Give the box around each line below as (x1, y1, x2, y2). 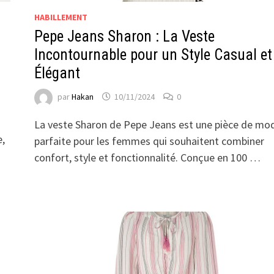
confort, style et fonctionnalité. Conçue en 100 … (34, 150, 261, 165)
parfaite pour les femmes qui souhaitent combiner (34, 133, 264, 148)
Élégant (34, 64, 80, 82)
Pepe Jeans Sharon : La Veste (34, 27, 215, 45)
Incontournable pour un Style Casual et (34, 45, 272, 64)
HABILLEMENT (34, 11, 87, 23)
